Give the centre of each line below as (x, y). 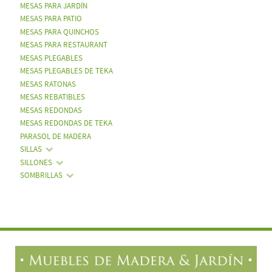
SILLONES (36, 162)
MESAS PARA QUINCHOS (59, 32)
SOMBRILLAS (41, 176)
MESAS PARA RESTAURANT (63, 45)
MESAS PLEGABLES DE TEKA (66, 71)
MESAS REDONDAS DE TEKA (66, 124)
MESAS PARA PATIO (51, 19)
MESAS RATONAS (48, 84)
